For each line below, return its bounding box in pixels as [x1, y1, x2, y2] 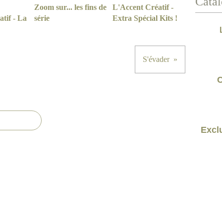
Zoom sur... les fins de [34, 3, 107, 11]
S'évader [143, 55, 169, 63]
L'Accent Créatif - [112, 3, 173, 11]
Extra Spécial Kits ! [112, 14, 177, 22]
